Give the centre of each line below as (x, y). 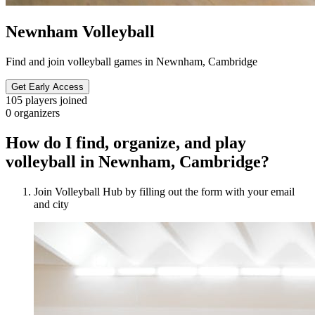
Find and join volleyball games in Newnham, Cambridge (131, 61)
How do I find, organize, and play (126, 142)
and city (51, 204)
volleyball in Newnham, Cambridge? (137, 161)
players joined (56, 100)
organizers (37, 112)
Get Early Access (47, 86)
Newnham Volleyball (80, 31)
